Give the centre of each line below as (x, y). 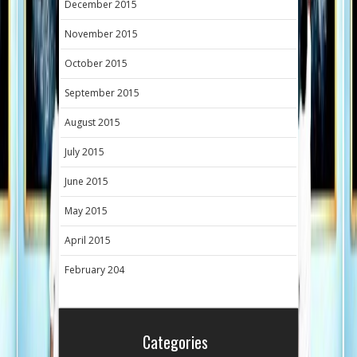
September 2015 (102, 92)
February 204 (94, 269)
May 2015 (86, 210)
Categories (175, 341)
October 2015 (96, 63)
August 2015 (92, 122)
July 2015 (84, 151)
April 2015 (88, 240)
